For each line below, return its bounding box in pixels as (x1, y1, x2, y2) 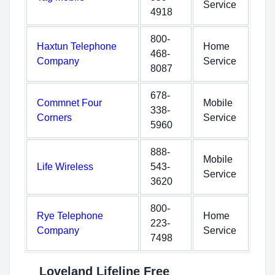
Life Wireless (37, 161, 93, 172)
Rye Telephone (37, 211, 103, 221)
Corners (37, 112, 72, 123)
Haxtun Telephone (37, 41, 117, 52)
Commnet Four (37, 98, 102, 108)
